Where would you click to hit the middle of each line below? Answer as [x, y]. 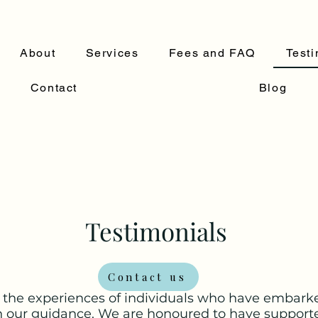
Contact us [147, 277]
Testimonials [159, 231]
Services [112, 53]
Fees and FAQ [212, 53]
